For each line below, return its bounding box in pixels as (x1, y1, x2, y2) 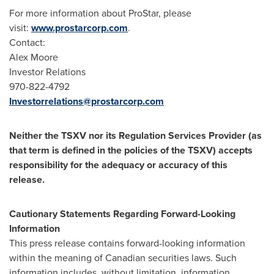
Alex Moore (9, 50, 58, 64)
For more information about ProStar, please (9, 6, 191, 20)
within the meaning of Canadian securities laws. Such (9, 250, 237, 265)
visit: (9, 20, 31, 35)
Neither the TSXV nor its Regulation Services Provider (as (9, 128, 262, 143)
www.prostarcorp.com (31, 20, 128, 35)
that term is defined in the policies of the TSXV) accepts (9, 143, 253, 157)
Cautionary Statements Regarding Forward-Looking (9, 206, 235, 221)
